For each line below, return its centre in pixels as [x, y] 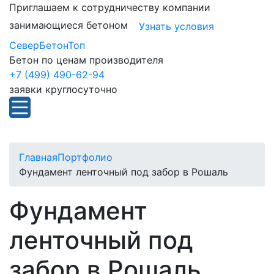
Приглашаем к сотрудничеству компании [110, 7]
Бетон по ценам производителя [86, 60]
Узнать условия [176, 26]
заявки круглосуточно [63, 89]
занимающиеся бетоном [68, 25]
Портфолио [85, 157]
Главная [38, 157]
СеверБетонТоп [47, 45]
